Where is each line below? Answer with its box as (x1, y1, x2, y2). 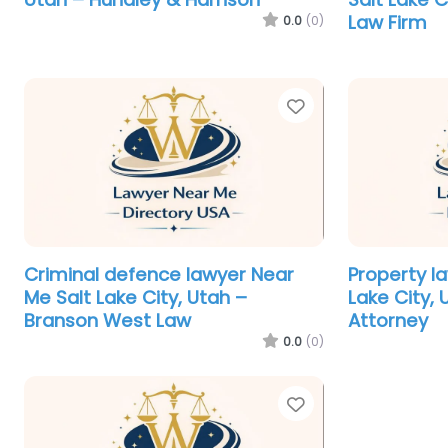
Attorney (348, 308, 428, 333)
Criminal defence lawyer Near (24, 262, 294, 287)
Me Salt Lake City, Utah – (24, 285, 247, 310)
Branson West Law (24, 308, 191, 333)
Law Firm (348, 10, 427, 36)
